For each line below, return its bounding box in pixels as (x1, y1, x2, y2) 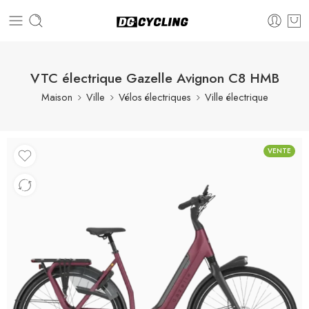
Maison (41, 90, 72, 104)
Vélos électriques (118, 90, 191, 104)
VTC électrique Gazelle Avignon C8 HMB (30, 68, 279, 88)
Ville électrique (204, 90, 268, 104)
